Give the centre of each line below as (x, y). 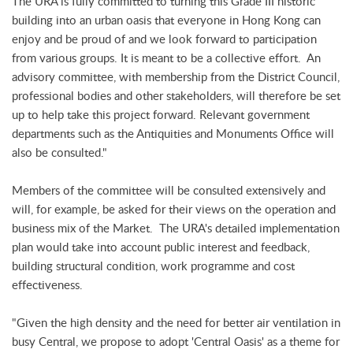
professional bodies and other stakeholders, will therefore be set (176, 96)
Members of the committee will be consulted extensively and (169, 190)
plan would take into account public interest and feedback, (161, 247)
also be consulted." (59, 152)
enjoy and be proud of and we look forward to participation (164, 39)
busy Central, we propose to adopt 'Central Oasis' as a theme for (176, 342)
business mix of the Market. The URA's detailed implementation (176, 228)
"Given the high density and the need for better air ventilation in (176, 323)
